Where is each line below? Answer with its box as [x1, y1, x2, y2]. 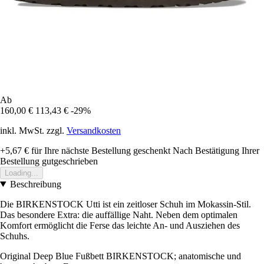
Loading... [5, 168, 38, 177]
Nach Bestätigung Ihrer [173, 145, 259, 156]
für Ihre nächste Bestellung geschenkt [29, 145, 170, 156]
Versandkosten [67, 125, 121, 136]
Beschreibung [9, 179, 61, 189]
